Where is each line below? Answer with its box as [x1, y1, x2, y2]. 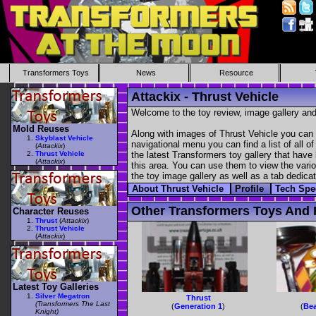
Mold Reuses [13, 123, 69, 134]
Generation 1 [174, 302, 223, 311]
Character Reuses [13, 206, 89, 217]
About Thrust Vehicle [132, 183, 226, 195]
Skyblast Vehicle [35, 133, 93, 142]
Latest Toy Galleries [13, 281, 99, 292]
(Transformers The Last [35, 299, 110, 308]
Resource [219, 68, 254, 77]
